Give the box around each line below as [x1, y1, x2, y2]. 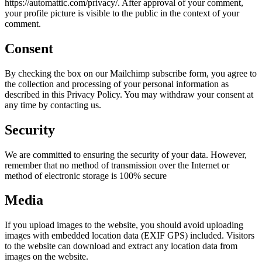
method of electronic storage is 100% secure [5, 170, 167, 181]
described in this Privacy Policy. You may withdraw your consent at [5, 89, 253, 99]
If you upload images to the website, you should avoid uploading [5, 220, 243, 230]
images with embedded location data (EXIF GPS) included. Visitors [5, 230, 254, 241]
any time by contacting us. [5, 99, 101, 110]
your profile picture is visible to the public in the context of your [5, 8, 239, 18]
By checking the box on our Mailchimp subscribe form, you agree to [5, 68, 257, 78]
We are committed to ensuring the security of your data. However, [5, 149, 247, 160]
